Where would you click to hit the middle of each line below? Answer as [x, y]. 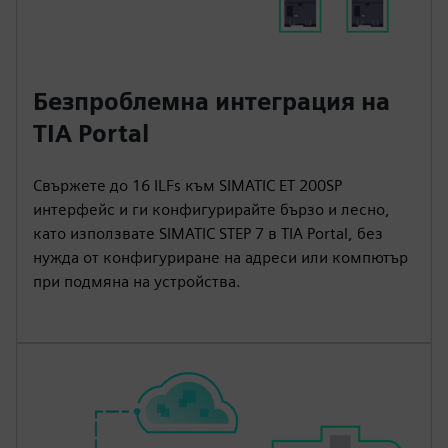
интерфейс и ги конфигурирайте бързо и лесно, [211, 209]
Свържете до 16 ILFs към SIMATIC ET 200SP [187, 185]
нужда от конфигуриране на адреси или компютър [220, 257]
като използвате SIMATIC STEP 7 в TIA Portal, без [208, 233]
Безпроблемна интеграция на [211, 101]
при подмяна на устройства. [137, 281]
